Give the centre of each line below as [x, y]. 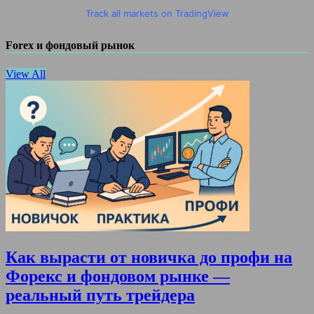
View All [26, 74]
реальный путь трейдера [100, 295]
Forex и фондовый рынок [70, 45]
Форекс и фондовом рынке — [118, 277]
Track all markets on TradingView [157, 13]
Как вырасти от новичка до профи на [149, 258]
